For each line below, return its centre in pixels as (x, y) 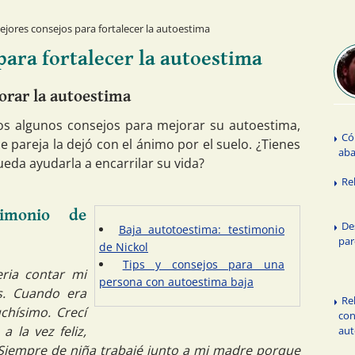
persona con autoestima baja (176, 282)
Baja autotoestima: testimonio (202, 230)
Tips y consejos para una (204, 265)
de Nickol (124, 247)
